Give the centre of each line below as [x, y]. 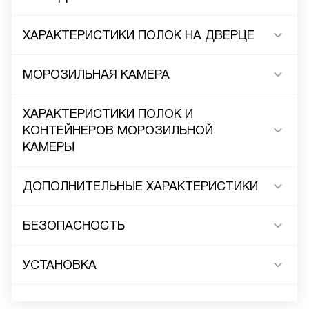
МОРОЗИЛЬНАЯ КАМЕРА [96, 74]
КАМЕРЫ [49, 147]
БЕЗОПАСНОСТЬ [74, 226]
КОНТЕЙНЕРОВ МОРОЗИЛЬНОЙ [118, 130]
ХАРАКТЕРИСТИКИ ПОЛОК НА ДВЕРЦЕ [139, 35]
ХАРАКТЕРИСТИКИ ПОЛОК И [108, 114]
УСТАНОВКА [60, 265]
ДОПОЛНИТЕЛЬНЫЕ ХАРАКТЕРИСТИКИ [140, 186]
